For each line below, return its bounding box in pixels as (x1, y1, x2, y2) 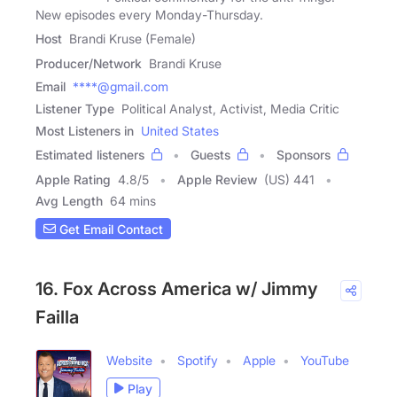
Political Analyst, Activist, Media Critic (121, 101, 339, 117)
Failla (35, 307, 79, 329)
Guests (191, 147, 230, 163)
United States (141, 123, 219, 139)
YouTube (300, 353, 349, 369)
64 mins (110, 193, 156, 209)
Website (106, 353, 152, 369)
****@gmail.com (73, 79, 168, 95)
